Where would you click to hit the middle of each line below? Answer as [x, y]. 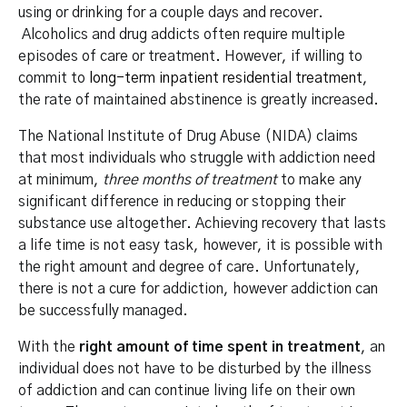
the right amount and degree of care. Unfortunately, [189, 268]
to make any [319, 180]
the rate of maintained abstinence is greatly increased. [199, 100]
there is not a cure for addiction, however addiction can [198, 289]
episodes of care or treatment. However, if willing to [190, 57]
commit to [54, 79]
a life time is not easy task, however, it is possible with [200, 246]
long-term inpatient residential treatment [226, 79]
